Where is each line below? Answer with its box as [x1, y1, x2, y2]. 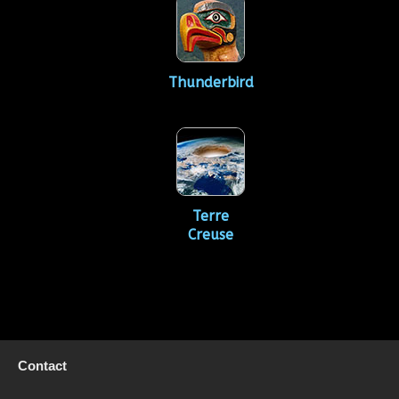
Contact [18, 358, 67, 374]
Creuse [188, 226, 233, 244]
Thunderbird [167, 74, 254, 92]
